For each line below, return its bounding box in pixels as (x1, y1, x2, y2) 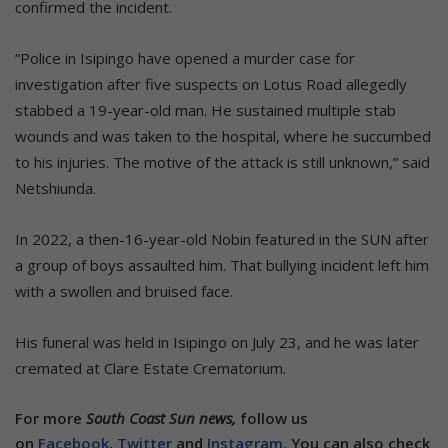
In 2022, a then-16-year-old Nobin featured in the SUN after (15, 228, 429, 249)
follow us (236, 407, 308, 428)
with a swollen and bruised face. (15, 280, 233, 301)
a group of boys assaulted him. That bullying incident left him (15, 254, 429, 275)
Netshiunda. (15, 177, 96, 198)
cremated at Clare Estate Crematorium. (15, 357, 286, 378)
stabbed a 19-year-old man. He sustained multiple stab (15, 99, 396, 120)
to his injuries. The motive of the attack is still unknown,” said (15, 151, 430, 172)
